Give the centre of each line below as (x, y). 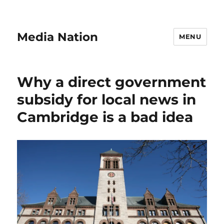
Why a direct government (112, 82)
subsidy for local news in (107, 99)
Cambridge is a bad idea (105, 117)
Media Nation (58, 37)
